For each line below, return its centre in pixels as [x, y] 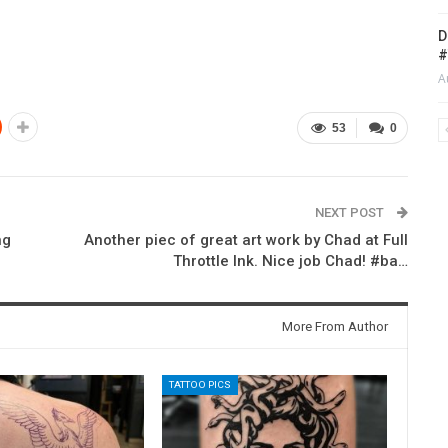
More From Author [334, 327]
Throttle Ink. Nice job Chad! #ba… [290, 261]
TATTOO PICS [199, 385]
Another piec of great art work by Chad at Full [245, 240]
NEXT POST [350, 213]
